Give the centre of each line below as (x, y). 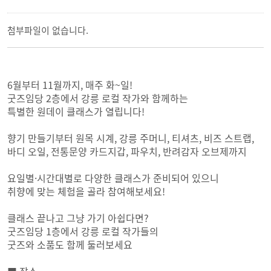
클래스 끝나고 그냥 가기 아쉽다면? (78, 218)
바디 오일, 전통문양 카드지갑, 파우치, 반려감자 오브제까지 (127, 151)
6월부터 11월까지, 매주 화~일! (70, 85)
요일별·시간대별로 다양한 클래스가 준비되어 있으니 (113, 178)
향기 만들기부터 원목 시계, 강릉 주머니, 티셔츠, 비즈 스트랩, (131, 138)
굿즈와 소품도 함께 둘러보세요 (70, 244)
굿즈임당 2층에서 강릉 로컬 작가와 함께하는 (98, 98)
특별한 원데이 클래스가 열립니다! (76, 111)
